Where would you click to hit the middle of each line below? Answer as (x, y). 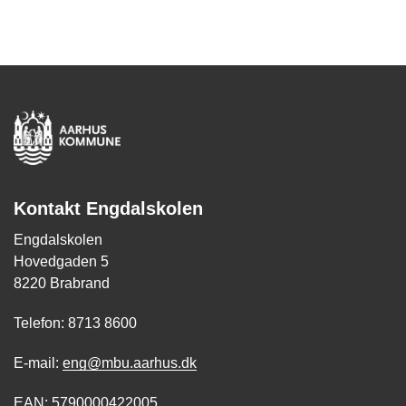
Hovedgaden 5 (61, 261)
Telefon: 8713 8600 (75, 323)
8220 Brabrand (62, 283)
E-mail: (38, 363)
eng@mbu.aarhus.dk (130, 363)
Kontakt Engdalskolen (108, 208)
